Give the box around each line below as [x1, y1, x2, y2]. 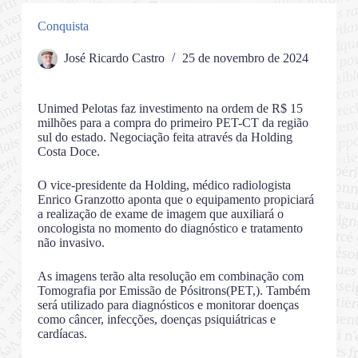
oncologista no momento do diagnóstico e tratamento [37, 221, 303, 236]
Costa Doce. [37, 145, 100, 159]
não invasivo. [37, 236, 105, 250]
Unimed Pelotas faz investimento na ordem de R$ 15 [37, 101, 303, 116]
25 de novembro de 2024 [181, 51, 308, 66]
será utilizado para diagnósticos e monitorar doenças [37, 298, 299, 312]
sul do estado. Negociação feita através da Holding [37, 130, 292, 145]
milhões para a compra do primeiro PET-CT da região [37, 116, 308, 130]
